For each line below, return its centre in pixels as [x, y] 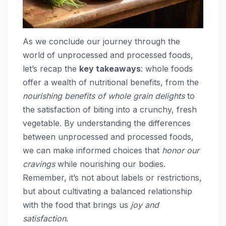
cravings [39, 164]
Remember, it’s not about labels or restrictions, [112, 177]
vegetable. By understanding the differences [107, 123]
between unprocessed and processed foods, [108, 136]
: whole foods [167, 68]
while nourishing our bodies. [110, 164]
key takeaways [110, 68]
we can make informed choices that [92, 150]
